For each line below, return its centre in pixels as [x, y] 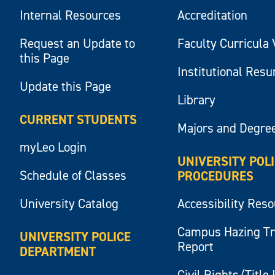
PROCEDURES [216, 176]
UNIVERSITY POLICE [76, 237]
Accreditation [213, 16]
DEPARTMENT [58, 252]
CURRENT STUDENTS [79, 120]
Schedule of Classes [73, 176]
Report [196, 247]
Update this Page [66, 87]
